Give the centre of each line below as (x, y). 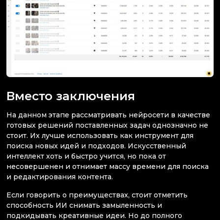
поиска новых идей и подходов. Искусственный (96, 146)
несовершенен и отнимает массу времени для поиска (108, 167)
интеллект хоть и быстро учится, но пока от (86, 156)
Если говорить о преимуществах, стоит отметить (97, 195)
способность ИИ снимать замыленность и (84, 206)
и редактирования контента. (60, 177)
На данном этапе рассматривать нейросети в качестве (108, 115)
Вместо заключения (71, 96)
